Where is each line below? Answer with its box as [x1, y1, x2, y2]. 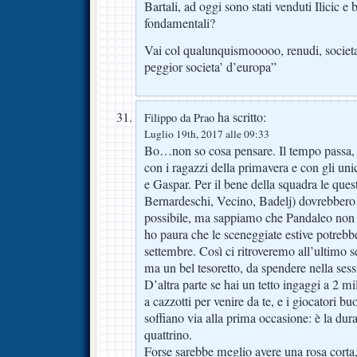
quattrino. [144, 325, 192, 343]
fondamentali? [144, 14, 215, 33]
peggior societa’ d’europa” [144, 57, 277, 76]
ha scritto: [214, 108, 266, 126]
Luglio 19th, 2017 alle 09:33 [144, 126, 269, 141]
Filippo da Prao [144, 109, 214, 125]
